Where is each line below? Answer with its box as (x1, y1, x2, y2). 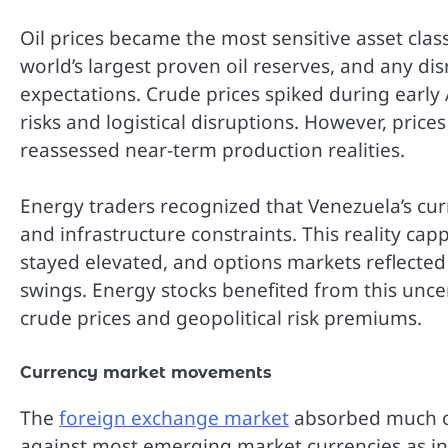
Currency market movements (20, 362, 272, 382)
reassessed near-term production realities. (20, 136, 405, 163)
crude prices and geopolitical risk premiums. (20, 305, 422, 332)
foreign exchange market (59, 404, 289, 431)
